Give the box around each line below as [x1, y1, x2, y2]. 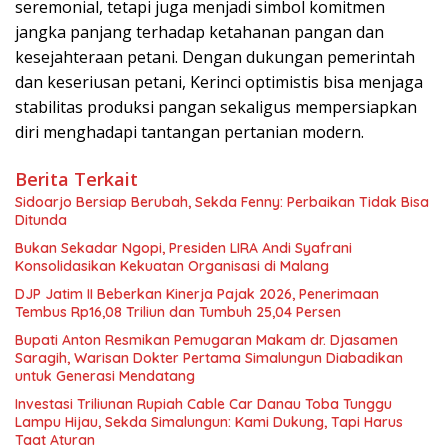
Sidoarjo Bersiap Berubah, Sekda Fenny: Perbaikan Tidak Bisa [15, 192, 429, 211]
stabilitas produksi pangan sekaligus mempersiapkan [15, 95, 417, 118]
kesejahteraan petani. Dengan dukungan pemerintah [15, 45, 415, 68]
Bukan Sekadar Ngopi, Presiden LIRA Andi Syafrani [15, 238, 352, 257]
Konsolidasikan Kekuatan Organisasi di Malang [15, 256, 329, 275]
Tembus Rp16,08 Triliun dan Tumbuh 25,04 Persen [15, 302, 341, 321]
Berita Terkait [15, 166, 138, 191]
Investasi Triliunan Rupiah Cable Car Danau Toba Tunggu [15, 394, 392, 413]
